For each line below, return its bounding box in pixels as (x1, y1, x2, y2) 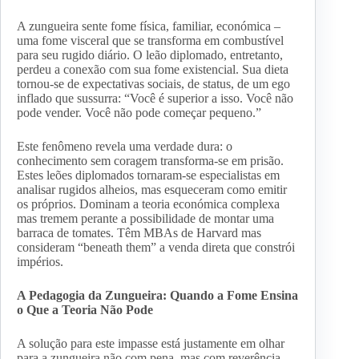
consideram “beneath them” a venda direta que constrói (17, 240, 295, 255)
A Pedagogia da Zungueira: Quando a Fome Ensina (17, 288, 298, 303)
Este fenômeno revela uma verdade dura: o (17, 139, 232, 154)
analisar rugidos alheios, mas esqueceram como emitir (17, 183, 287, 197)
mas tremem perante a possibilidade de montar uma (17, 212, 274, 226)
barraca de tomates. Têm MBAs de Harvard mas (17, 226, 261, 240)
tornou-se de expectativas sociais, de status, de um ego (17, 77, 290, 91)
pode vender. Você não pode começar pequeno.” (17, 106, 261, 120)
